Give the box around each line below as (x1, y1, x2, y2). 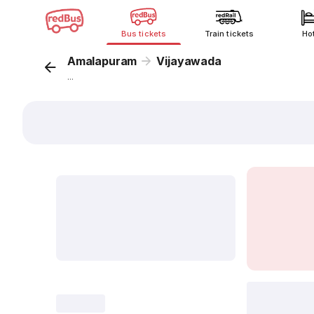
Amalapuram (67, 54, 137, 68)
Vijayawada (156, 54, 221, 68)
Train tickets (205, 29, 254, 39)
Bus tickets (121, 29, 166, 39)
